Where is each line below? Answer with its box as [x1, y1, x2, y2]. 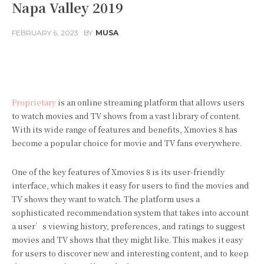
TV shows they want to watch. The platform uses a [12, 193, 200, 204]
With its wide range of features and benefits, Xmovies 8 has [12, 124, 237, 135]
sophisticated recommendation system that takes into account [12, 207, 249, 218]
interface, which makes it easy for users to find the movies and [12, 180, 249, 191]
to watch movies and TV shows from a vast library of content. [12, 110, 240, 121]
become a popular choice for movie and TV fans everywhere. [12, 137, 242, 148]
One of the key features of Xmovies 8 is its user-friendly [12, 166, 225, 177]
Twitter [121, 57, 143, 67]
